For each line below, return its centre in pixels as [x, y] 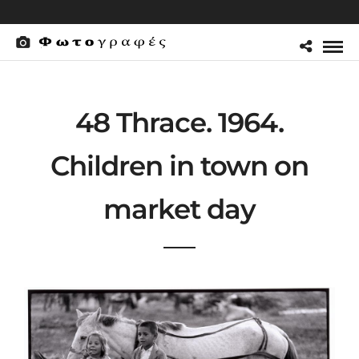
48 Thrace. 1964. [179, 123]
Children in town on [179, 166]
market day [179, 209]
